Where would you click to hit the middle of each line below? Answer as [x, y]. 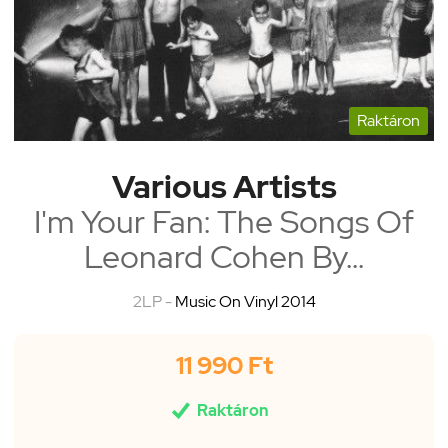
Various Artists [224, 186]
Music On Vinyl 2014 [245, 301]
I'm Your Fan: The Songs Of [224, 221]
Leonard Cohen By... [224, 256]
